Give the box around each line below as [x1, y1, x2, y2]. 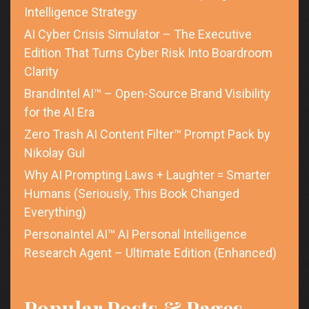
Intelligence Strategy [24, 5, 137, 20]
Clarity [24, 64, 59, 79]
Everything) [24, 205, 86, 220]
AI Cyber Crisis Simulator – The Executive [24, 27, 252, 42]
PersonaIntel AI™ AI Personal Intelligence [24, 227, 247, 242]
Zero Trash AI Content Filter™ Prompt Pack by [24, 127, 270, 142]
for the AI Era [24, 105, 94, 120]
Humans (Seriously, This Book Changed [24, 186, 239, 201]
